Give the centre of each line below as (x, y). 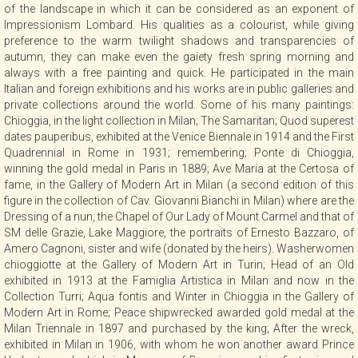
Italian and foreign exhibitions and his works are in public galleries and (179, 89)
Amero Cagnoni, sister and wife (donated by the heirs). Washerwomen (179, 249)
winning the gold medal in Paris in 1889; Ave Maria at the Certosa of (179, 169)
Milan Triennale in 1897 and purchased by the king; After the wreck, (179, 328)
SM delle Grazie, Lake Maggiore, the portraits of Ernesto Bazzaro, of (179, 233)
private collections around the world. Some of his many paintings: (179, 105)
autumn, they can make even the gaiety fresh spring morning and (179, 57)
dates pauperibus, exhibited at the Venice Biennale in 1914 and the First (179, 137)
